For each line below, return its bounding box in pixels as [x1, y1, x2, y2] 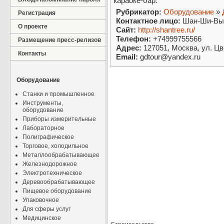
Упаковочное [22, 196, 59, 203]
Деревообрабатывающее [22, 178, 95, 185]
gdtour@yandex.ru [138, 52, 200, 61]
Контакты [18, 50, 46, 57]
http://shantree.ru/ [138, 25, 195, 34]
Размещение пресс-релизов [18, 36, 101, 43]
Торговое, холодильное [22, 142, 88, 149]
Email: [116, 52, 138, 61]
